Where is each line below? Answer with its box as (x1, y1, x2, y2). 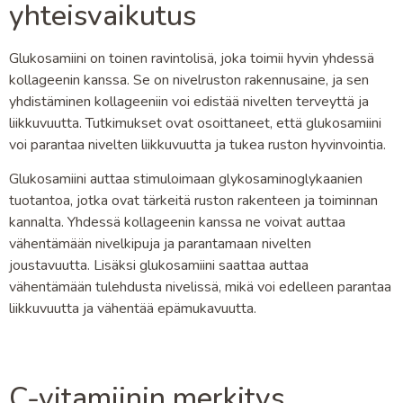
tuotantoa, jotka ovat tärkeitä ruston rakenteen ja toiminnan (9, 191, 378, 211)
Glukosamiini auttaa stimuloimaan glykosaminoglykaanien (9, 169, 363, 190)
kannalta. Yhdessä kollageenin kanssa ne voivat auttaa (9, 212, 345, 233)
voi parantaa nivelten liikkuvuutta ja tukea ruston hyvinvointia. (9, 135, 386, 156)
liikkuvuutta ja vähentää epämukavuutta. (9, 299, 256, 319)
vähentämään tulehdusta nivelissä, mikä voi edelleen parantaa (9, 277, 391, 298)
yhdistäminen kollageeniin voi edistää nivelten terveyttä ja (9, 92, 369, 112)
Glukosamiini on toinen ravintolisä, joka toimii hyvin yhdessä (9, 49, 374, 69)
